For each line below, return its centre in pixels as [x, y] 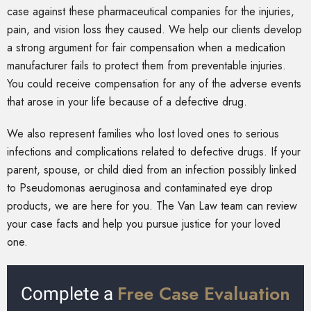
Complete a [69, 294]
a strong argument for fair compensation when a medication [146, 48]
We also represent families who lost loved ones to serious [143, 134]
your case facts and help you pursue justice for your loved [144, 224]
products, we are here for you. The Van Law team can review [152, 206]
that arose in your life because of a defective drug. [127, 102]
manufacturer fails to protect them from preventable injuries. [146, 66]
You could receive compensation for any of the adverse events [154, 84]
